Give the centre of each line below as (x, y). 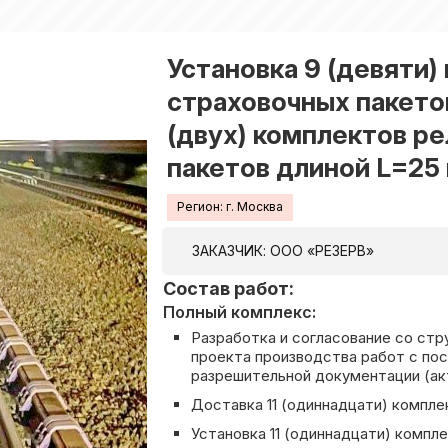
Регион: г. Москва (230, 207)
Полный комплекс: (239, 311)
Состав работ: (228, 288)
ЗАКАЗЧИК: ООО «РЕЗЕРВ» (283, 250)
